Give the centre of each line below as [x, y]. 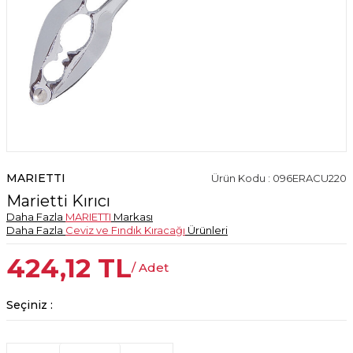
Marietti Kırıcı [58, 201]
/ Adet [150, 268]
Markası [132, 217]
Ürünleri [206, 230]
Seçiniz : [30, 305]
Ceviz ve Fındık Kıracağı [125, 230]
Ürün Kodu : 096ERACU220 [279, 178]
